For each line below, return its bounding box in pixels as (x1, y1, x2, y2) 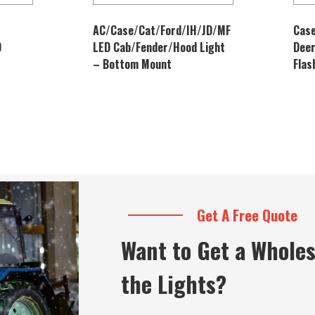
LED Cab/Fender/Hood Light (93, 38, 225, 56)
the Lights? (121, 267, 226, 300)
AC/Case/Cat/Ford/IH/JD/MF (93, 21, 231, 39)
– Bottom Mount (93, 55, 172, 72)
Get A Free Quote (197, 204, 297, 226)
